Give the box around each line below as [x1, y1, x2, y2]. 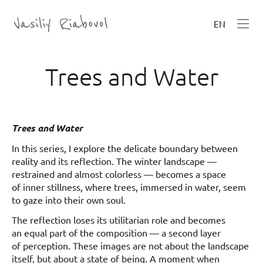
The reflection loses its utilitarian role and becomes [12, 213, 225, 225]
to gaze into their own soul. [12, 193, 126, 205]
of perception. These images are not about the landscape [12, 239, 249, 251]
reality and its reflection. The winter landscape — [12, 154, 217, 167]
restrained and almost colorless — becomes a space [12, 167, 226, 180]
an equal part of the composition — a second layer [12, 226, 221, 238]
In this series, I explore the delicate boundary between [12, 141, 238, 154]
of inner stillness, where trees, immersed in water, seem [12, 180, 246, 193]
